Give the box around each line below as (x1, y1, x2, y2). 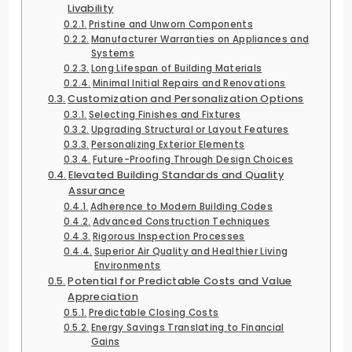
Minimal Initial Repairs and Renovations (92, 76, 286, 90)
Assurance (68, 183, 125, 197)
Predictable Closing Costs (88, 306, 219, 319)
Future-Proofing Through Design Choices (92, 152, 294, 166)
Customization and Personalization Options (68, 91, 304, 105)
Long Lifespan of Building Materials (90, 61, 262, 75)
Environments (93, 258, 161, 272)
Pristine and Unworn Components (88, 17, 253, 31)
